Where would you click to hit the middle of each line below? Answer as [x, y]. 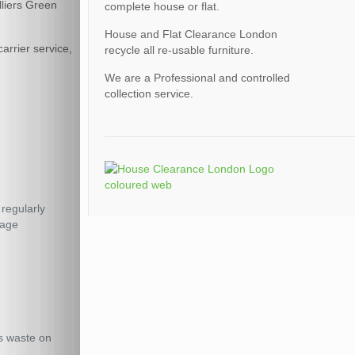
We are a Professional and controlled [197, 78]
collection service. [149, 94]
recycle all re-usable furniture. [179, 50]
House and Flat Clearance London [191, 34]
